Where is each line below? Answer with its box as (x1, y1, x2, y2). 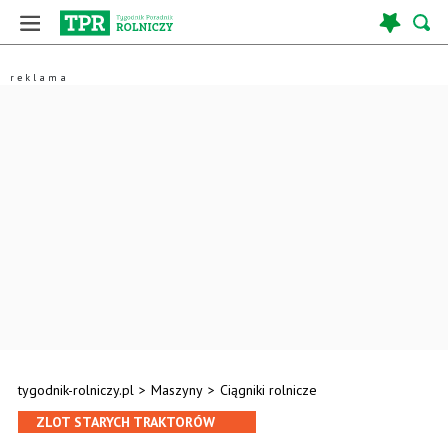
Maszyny (151, 381, 203, 399)
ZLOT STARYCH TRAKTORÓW (36, 413, 215, 431)
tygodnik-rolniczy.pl (18, 381, 134, 399)
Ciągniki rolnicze (220, 381, 317, 399)
